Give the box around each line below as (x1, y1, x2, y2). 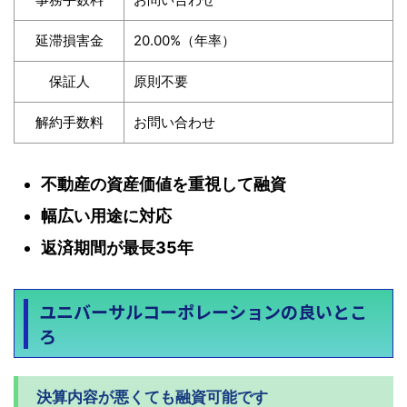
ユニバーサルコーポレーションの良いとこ (38, 299, 367, 324)
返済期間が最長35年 (41, 238, 194, 258)
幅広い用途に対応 (41, 206, 172, 226)
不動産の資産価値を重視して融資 (41, 174, 286, 194)
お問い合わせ (134, 114, 215, 132)
